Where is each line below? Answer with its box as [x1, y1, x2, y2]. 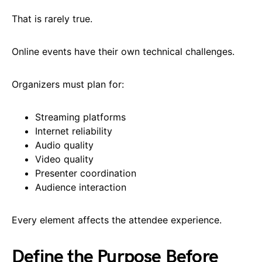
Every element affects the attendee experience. [12, 213, 222, 226]
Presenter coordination [35, 167, 136, 179]
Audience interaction [35, 181, 126, 193]
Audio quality [35, 139, 94, 151]
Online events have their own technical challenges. [12, 45, 235, 57]
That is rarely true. [12, 12, 92, 25]
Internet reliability [35, 125, 112, 137]
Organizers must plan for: [12, 78, 124, 90]
